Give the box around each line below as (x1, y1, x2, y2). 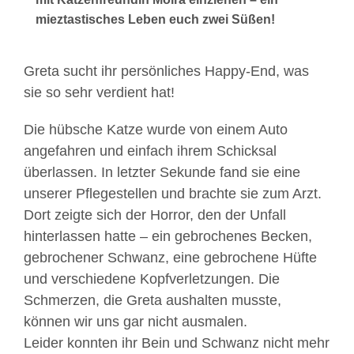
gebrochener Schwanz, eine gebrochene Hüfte (24, 250, 317, 265)
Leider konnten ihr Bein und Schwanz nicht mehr (24, 335, 330, 351)
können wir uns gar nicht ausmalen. (24, 314, 247, 330)
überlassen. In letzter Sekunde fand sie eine (24, 164, 300, 180)
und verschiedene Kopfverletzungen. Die (24, 271, 280, 287)
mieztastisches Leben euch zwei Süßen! (36, 13, 275, 26)
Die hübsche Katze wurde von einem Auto (24, 122, 288, 137)
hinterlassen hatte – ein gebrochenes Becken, (24, 228, 312, 244)
